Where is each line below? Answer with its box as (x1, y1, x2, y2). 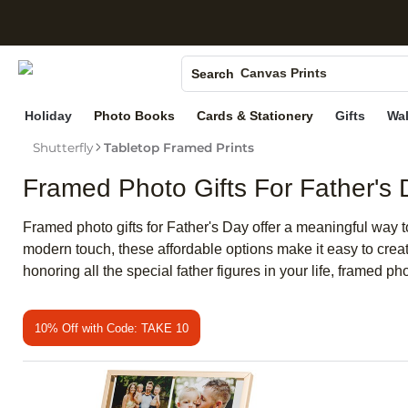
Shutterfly (33, 140, 94, 156)
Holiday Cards (240, 115, 328, 130)
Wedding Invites (240, 141, 342, 157)
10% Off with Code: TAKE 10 (35, 321, 189, 335)
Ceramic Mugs (240, 88, 329, 104)
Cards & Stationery (197, 108, 314, 124)
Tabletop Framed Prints (103, 140, 254, 156)
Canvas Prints (240, 62, 327, 77)
